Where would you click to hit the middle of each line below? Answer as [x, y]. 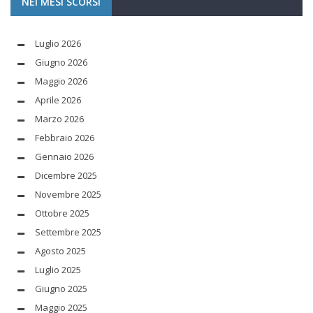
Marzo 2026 [59, 118]
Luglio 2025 [58, 269]
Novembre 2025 [68, 194]
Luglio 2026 [58, 43]
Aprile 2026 [58, 100]
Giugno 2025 [61, 288]
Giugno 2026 [61, 62]
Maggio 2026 [61, 81]
